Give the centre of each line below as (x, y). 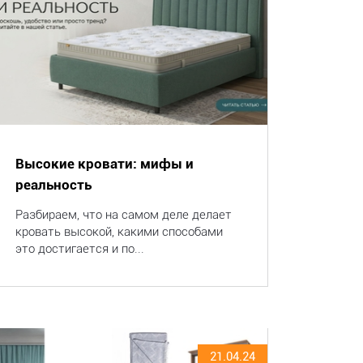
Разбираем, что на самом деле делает (123, 215)
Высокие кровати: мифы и (104, 164)
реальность (53, 185)
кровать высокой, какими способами (119, 232)
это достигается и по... (79, 249)
